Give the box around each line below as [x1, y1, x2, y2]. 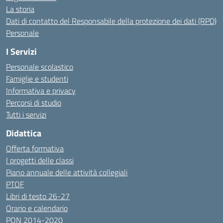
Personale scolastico [6, 61, 73, 73]
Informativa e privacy [6, 85, 76, 97]
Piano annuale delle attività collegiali [6, 166, 127, 178]
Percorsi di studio [6, 97, 61, 109]
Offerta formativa [6, 142, 64, 154]
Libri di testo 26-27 [6, 190, 70, 202]
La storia [6, 3, 34, 15]
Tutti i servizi [6, 109, 46, 120]
